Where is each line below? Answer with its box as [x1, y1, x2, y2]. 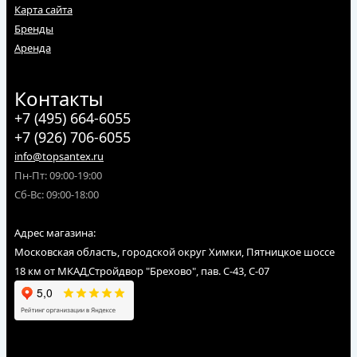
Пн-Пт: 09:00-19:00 [14, 168, 102, 182]
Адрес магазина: [14, 226, 96, 240]
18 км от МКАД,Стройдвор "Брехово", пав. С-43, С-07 [14, 264, 269, 278]
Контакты [14, 85, 104, 112]
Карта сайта [14, 2, 73, 17]
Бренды [14, 22, 53, 36]
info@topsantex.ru [14, 149, 104, 163]
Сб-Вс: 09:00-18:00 [14, 187, 99, 202]
